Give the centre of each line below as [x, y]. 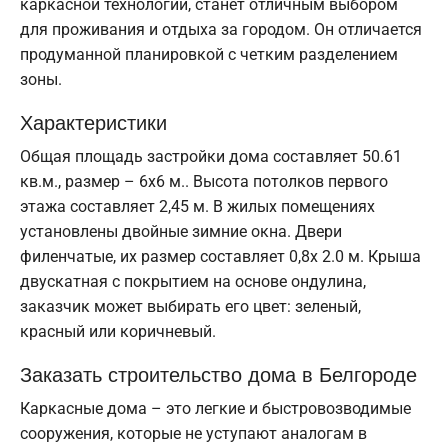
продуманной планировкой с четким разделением [209, 54]
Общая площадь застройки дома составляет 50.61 [211, 156]
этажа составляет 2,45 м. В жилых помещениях [197, 206]
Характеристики [93, 121]
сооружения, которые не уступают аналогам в [193, 433]
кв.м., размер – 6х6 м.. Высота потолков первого [204, 181]
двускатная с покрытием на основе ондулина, [193, 281]
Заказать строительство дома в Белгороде [218, 373]
